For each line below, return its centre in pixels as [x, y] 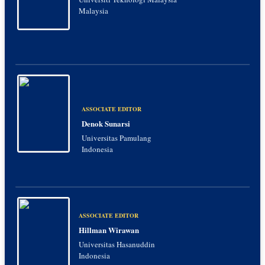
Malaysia [93, 11]
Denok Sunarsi [106, 123]
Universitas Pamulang [117, 138]
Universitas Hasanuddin [117, 245]
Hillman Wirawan [109, 230]
